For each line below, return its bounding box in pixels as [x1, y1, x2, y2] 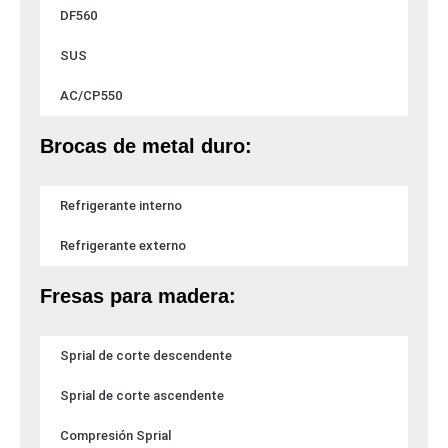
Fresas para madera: [40, 285, 236, 308]
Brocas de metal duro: [40, 135, 252, 158]
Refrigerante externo [60, 238, 186, 254]
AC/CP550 [60, 88, 122, 104]
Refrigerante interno [60, 198, 182, 214]
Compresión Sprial [60, 428, 171, 444]
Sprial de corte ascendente [60, 388, 224, 404]
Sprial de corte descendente [60, 348, 232, 364]
